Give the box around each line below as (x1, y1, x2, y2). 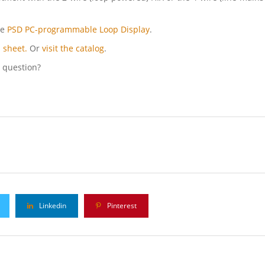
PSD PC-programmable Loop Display (7, 24, 150, 35)
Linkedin (37, 201, 66, 211)
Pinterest (105, 201, 137, 211)
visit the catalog (42, 43, 104, 54)
